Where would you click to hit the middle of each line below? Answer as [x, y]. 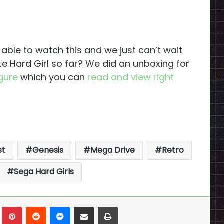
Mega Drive [112, 150]
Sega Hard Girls [44, 171]
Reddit [56, 206]
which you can [54, 77]
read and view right [131, 77]
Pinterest [37, 206]
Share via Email [103, 206]
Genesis [48, 150]
